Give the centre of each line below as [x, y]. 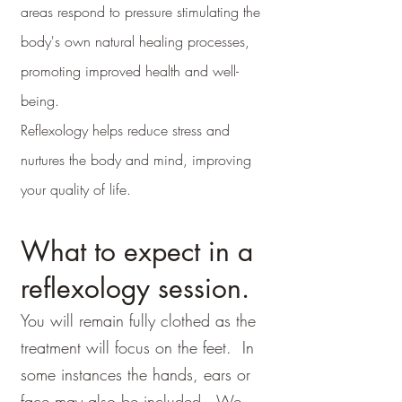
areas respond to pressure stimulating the [140, 12]
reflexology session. [135, 288]
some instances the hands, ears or [135, 374]
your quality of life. [76, 189]
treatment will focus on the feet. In [137, 347]
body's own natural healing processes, [135, 41]
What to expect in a [137, 251]
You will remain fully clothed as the [138, 320]
